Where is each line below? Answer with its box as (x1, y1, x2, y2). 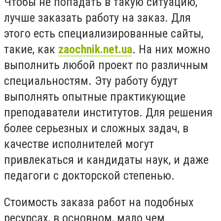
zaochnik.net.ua (58, 42, 132, 57)
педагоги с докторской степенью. (4, 169, 175, 183)
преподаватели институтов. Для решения (4, 106, 213, 120)
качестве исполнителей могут (4, 137, 154, 151)
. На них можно (132, 42, 210, 57)
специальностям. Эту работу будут (4, 74, 178, 88)
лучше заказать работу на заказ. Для (4, 11, 191, 25)
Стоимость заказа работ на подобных (4, 195, 194, 209)
